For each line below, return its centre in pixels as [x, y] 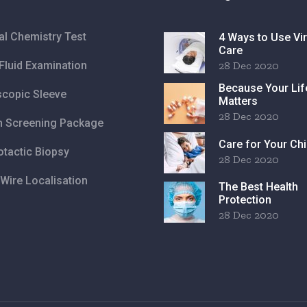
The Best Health [258, 187]
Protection [245, 200]
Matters [238, 101]
